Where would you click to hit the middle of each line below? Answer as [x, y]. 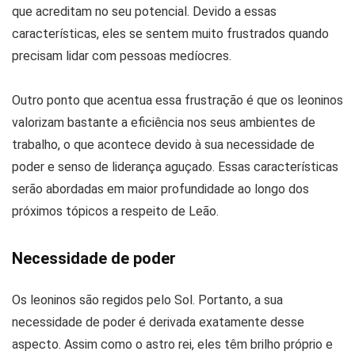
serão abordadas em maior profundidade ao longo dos [160, 189]
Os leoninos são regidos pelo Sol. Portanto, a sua [147, 300]
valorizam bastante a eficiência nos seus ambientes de [164, 123]
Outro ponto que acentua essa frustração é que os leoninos [177, 101]
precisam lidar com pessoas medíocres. [122, 56]
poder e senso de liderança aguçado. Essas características [175, 167]
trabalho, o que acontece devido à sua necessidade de [163, 145]
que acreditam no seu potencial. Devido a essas [144, 12]
